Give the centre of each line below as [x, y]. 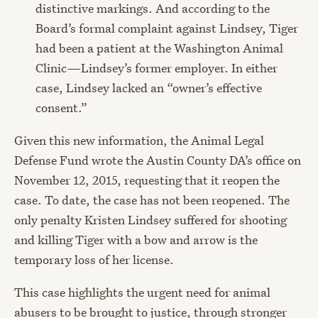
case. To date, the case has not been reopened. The [152, 199]
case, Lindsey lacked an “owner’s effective [149, 87]
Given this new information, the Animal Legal [139, 140]
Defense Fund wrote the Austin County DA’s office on [158, 160]
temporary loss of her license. [94, 259]
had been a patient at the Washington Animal [159, 48]
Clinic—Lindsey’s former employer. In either [157, 67]
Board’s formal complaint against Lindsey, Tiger [167, 28]
